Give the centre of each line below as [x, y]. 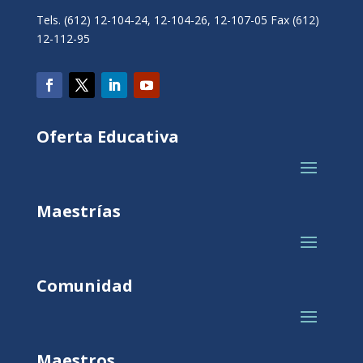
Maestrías [78, 211]
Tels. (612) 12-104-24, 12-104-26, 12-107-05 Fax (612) [177, 19]
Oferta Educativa [107, 136]
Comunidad [84, 285]
